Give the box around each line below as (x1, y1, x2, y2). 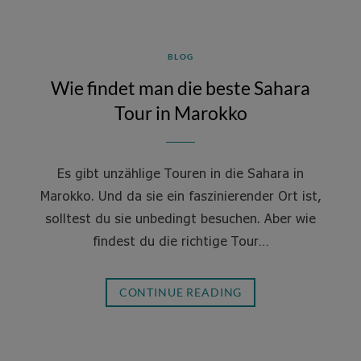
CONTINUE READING (118, 285, 243, 299)
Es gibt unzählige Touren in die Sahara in (57, 165, 304, 180)
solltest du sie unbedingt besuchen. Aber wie (45, 210, 316, 226)
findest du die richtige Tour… (92, 233, 269, 248)
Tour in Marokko (114, 102, 247, 124)
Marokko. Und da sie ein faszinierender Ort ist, (39, 188, 322, 203)
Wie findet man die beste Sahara (51, 77, 310, 99)
